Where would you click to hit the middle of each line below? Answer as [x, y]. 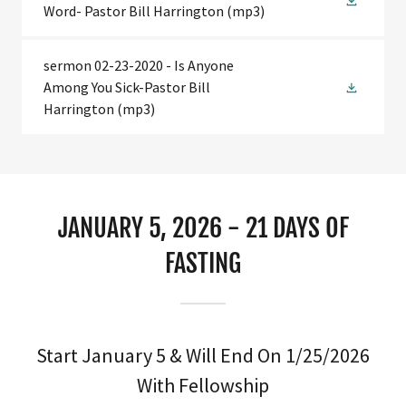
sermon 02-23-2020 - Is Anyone [139, 65]
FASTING [203, 263]
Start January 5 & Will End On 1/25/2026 [203, 355]
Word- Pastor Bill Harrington [134, 11]
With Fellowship [203, 385]
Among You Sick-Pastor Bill [127, 87]
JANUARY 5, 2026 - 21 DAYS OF [203, 228]
